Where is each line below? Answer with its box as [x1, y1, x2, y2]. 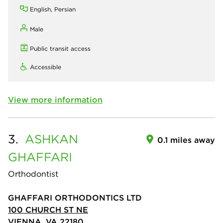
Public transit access [30, 45, 91, 53]
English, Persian [30, 5, 76, 13]
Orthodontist [8, 169, 58, 179]
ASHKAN [25, 131, 78, 147]
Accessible [30, 63, 61, 71]
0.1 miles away [157, 135, 215, 145]
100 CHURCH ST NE [8, 205, 88, 215]
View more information [8, 95, 103, 105]
